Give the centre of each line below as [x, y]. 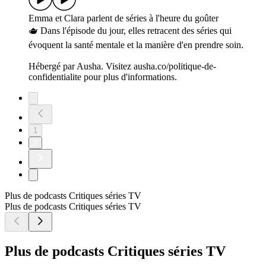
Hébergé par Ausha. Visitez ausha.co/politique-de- [122, 66]
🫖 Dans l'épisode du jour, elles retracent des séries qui [130, 31]
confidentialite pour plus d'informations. [103, 77]
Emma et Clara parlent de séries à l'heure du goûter [123, 18]
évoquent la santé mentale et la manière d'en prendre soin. [136, 45]
